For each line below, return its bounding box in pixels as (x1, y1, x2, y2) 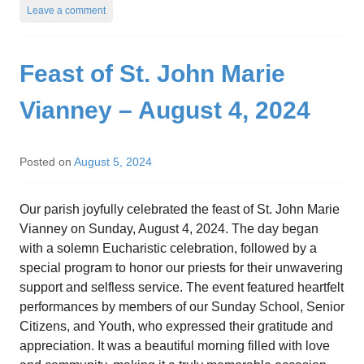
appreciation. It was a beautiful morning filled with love (19, 338, 330, 353)
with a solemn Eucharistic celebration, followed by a (19, 240, 317, 255)
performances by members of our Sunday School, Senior (19, 299, 344, 314)
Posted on (19, 154, 74, 168)
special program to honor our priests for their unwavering (19, 260, 343, 275)
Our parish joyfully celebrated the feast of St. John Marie (19, 201, 340, 216)
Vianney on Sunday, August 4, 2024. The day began (19, 221, 318, 236)
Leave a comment (27, 4, 106, 16)
